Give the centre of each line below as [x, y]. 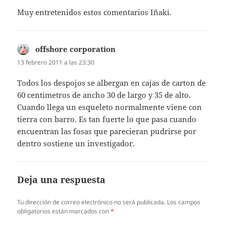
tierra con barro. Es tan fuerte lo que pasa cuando [107, 119]
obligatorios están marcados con [64, 211]
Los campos [184, 202]
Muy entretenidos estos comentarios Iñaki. [95, 12]
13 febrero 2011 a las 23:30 [56, 62]
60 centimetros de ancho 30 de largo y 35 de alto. [104, 95]
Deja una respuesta [62, 180]
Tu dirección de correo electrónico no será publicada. [92, 202]
